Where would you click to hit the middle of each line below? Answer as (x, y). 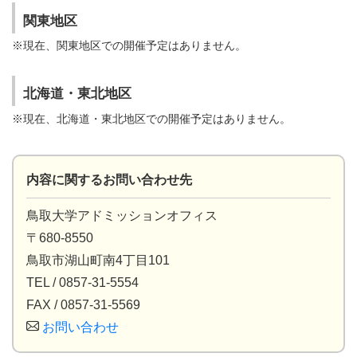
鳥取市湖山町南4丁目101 (98, 260)
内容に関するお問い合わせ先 (109, 179)
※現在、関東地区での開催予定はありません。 (129, 45)
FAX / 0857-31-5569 (83, 304)
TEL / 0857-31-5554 (82, 282)
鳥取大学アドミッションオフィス (122, 215)
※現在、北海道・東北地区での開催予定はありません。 (151, 118)
